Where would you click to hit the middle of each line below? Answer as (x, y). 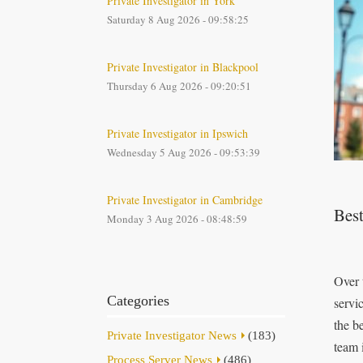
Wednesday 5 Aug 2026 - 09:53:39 (184, 152)
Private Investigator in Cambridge (185, 200)
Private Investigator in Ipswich (177, 133)
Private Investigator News (172, 335)
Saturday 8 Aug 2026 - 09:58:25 (178, 19)
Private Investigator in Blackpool (183, 67)
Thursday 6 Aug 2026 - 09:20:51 (179, 86)
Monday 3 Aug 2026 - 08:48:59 (177, 219)
